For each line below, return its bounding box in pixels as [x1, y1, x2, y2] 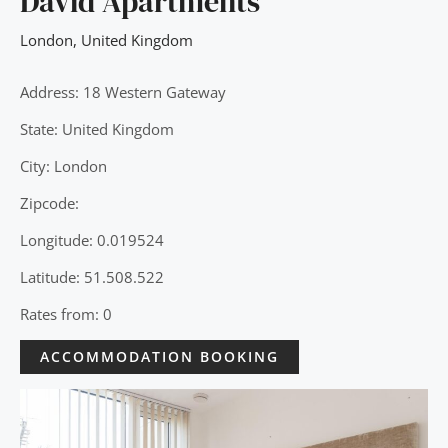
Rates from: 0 [20, 303, 112, 324]
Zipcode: [20, 192, 79, 213]
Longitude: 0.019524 [20, 229, 164, 250]
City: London [20, 155, 107, 176]
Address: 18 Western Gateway [20, 81, 226, 102]
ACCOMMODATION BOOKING [40, 346, 279, 366]
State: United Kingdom [20, 118, 174, 139]
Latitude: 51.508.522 [20, 266, 164, 287]
